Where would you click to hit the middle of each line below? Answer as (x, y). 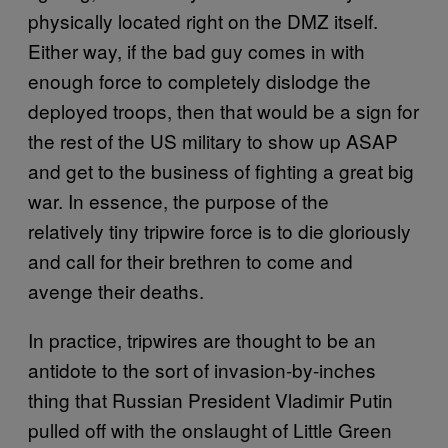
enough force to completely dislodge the (199, 80)
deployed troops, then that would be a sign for (223, 110)
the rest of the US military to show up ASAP (213, 140)
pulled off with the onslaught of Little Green (210, 429)
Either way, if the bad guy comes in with (196, 50)
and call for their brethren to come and (190, 260)
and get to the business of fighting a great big (221, 170)
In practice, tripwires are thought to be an (202, 339)
